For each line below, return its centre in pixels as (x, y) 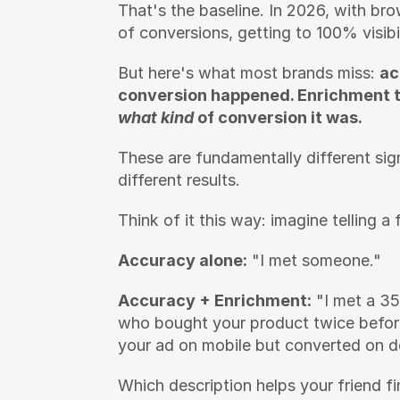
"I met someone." (314, 260)
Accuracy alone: (183, 260)
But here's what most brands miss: (249, 73)
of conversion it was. (278, 117)
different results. (179, 180)
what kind (156, 117)
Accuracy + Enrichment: (215, 300)
